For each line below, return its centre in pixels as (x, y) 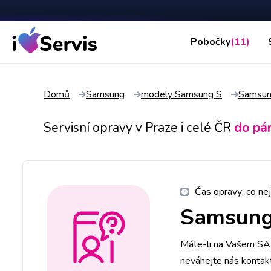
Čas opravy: (220, 191)
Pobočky (210, 42)
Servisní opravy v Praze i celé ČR (137, 127)
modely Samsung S (181, 94)
